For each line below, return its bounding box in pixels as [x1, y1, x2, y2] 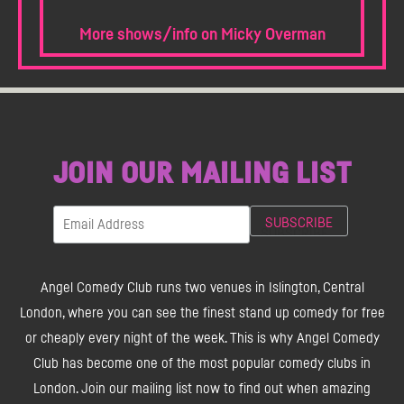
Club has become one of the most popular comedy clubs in [33, 356, 371, 372]
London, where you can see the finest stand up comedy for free [19, 306, 385, 321]
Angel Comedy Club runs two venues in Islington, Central [40, 280, 364, 296]
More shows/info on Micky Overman [78, 26, 326, 44]
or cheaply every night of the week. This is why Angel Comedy [24, 331, 380, 346]
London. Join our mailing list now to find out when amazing [33, 381, 371, 397]
